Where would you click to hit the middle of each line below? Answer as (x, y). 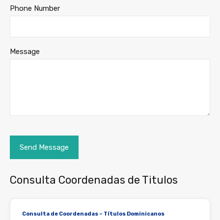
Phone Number (35, 9)
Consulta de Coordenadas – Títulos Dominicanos (93, 214)
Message (25, 52)
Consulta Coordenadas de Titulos (94, 180)
